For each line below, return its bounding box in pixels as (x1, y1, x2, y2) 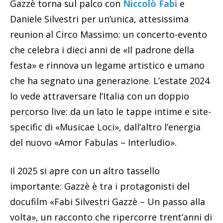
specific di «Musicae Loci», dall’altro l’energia (10, 121, 201, 133)
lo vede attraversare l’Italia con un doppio (10, 90, 189, 103)
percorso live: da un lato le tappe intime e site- (10, 106, 211, 118)
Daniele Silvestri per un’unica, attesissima (10, 13, 189, 25)
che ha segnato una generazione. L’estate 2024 (10, 75, 210, 87)
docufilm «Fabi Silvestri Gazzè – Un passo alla (10, 196, 205, 208)
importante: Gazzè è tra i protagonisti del (10, 180, 190, 193)
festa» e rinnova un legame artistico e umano (10, 59, 205, 72)
